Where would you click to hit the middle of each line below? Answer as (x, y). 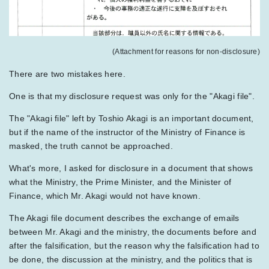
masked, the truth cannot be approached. (91, 146)
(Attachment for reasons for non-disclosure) (186, 51)
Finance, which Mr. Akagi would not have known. (105, 195)
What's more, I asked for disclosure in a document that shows (131, 168)
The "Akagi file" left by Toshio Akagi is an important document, (131, 118)
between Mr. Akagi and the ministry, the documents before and (133, 231)
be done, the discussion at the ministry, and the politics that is (131, 259)
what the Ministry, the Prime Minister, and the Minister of (120, 182)
